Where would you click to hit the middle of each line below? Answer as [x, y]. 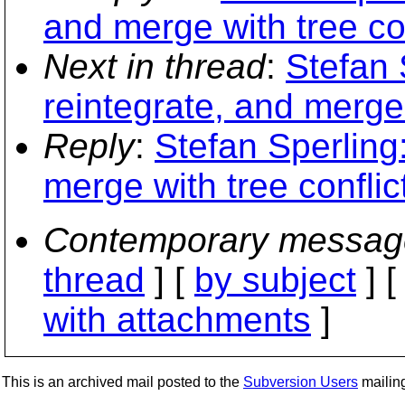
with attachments [177, 320]
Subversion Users [301, 382]
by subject [275, 280]
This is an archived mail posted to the [122, 382]
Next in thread [155, 66]
